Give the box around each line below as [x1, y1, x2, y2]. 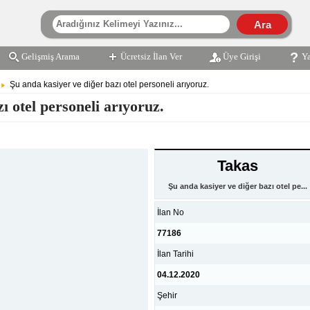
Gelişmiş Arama [21, 51, 80, 62]
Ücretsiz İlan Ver [120, 51, 182, 62]
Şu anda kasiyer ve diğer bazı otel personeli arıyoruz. [10, 80, 209, 89]
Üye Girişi [223, 51, 261, 62]
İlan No [155, 208, 184, 217]
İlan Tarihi [155, 249, 194, 259]
